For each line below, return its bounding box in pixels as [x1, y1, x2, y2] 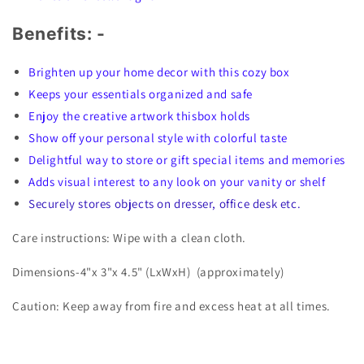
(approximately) [196, 264, 284, 280]
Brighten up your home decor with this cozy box [28, 64, 290, 80]
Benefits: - [12, 24, 106, 45]
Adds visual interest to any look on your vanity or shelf [28, 174, 326, 190]
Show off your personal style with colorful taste [28, 130, 288, 146]
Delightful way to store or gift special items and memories [28, 152, 345, 168]
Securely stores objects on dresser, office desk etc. [28, 196, 301, 212]
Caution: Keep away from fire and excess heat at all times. [12, 298, 331, 314]
